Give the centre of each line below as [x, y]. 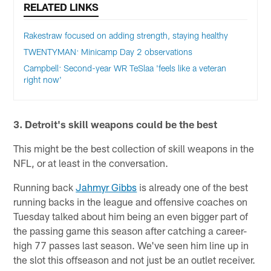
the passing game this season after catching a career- [130, 230]
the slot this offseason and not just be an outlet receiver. [135, 259]
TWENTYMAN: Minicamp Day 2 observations [108, 52]
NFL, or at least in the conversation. [91, 162]
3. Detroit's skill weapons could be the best [116, 124]
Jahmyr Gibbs [106, 187]
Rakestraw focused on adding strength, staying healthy [126, 36]
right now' [43, 80]
